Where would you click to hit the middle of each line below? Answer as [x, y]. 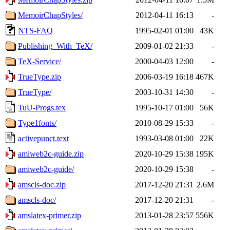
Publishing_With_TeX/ [55, 46]
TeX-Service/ [40, 61]
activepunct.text [43, 138]
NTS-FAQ [35, 30]
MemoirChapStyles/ [50, 15]
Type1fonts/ [37, 123]
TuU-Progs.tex [42, 107]
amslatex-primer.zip [50, 215]
